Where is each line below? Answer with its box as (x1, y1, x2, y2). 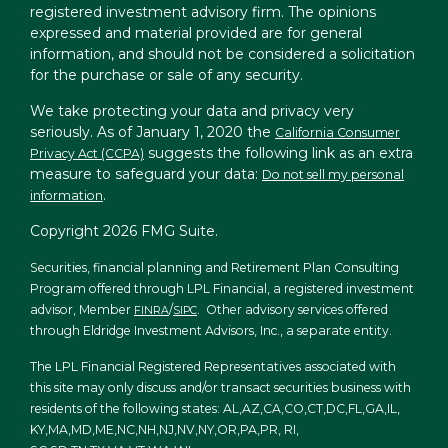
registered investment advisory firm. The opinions (30, 3, 376, 21)
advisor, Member (30, 302, 134, 317)
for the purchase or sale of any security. (30, 66, 303, 84)
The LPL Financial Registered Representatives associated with (30, 359, 396, 374)
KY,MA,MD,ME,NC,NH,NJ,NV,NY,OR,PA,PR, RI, (30, 422, 299, 437)
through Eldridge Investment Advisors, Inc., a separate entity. (30, 323, 392, 338)
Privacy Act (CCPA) (30, 146, 144, 161)
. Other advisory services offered (197, 302, 388, 317)
